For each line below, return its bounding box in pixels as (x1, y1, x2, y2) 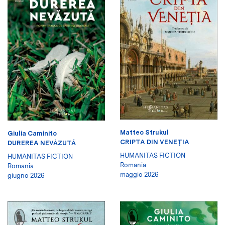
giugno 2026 (8, 171, 45, 179)
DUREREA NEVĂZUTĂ (8, 139, 76, 147)
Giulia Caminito (8, 129, 57, 137)
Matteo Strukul (120, 128, 169, 136)
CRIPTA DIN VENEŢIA (120, 138, 189, 146)
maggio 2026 (120, 170, 159, 178)
